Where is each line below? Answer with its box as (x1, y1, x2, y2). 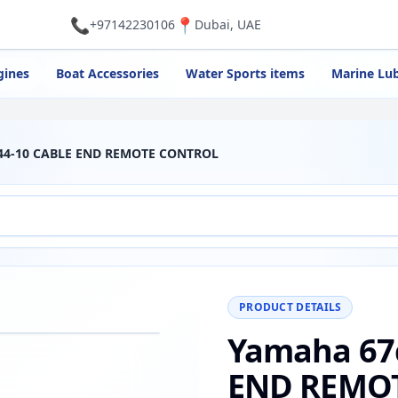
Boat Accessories (55, 65, 159, 82)
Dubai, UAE (194, 15, 261, 33)
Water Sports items (185, 65, 305, 82)
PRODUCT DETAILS (238, 299, 342, 314)
